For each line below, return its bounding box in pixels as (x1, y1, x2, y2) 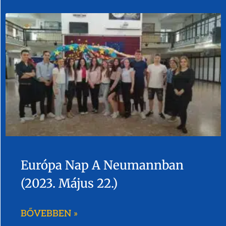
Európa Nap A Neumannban (20, 157, 184, 173)
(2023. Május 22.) (20, 175, 118, 191)
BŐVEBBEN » (20, 208, 78, 219)
